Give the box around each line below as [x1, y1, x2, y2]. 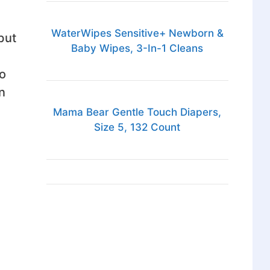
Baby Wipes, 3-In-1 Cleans [71, 42, 204, 55]
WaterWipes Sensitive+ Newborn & [51, 27, 224, 40]
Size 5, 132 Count [94, 121, 181, 134]
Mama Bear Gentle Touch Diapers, [53, 106, 222, 119]
